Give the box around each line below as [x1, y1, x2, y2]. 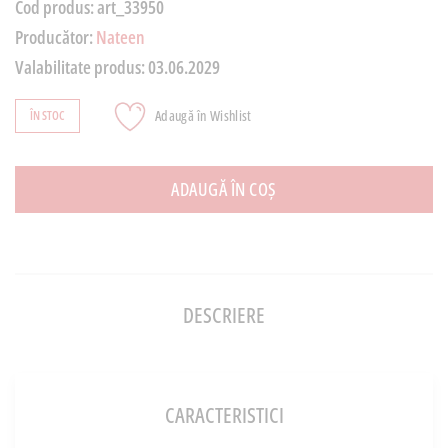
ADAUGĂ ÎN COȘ [171, 176, 277, 201]
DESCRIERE [183, 300, 265, 329]
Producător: [15, 24, 96, 49]
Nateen [96, 24, 145, 49]
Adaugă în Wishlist [155, 106, 252, 126]
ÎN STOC [30, 106, 65, 124]
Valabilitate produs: [15, 54, 145, 79]
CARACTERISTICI [164, 400, 284, 429]
